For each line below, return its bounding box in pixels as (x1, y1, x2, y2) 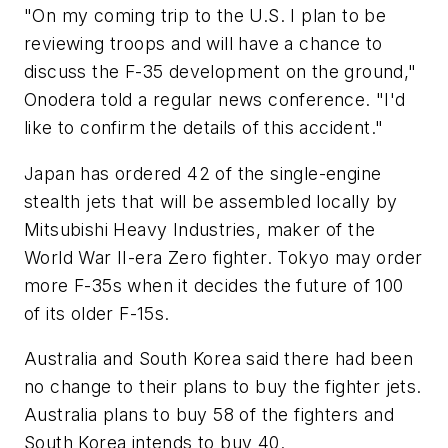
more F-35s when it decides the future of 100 (24, 274, 404, 296)
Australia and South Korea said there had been (24, 348, 413, 370)
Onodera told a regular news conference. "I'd (24, 88, 406, 110)
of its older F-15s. (24, 302, 170, 324)
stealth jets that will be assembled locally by (24, 190, 398, 212)
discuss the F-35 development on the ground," (24, 60, 417, 82)
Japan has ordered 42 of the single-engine (24, 162, 382, 184)
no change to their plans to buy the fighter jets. (24, 376, 422, 398)
